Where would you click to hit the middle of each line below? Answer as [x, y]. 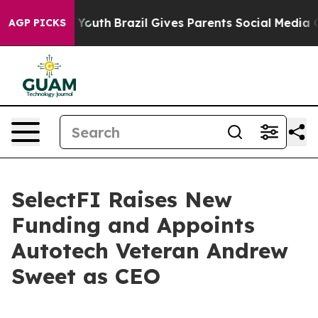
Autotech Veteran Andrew [150, 251]
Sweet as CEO [86, 276]
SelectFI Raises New [122, 199]
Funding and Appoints [133, 225]
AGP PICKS [37, 23]
